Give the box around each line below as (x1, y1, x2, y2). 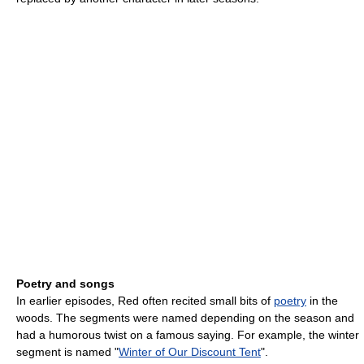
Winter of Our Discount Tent (119, 345, 261, 359)
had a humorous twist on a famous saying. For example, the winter (16, 328, 359, 342)
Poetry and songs (16, 277, 115, 291)
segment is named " (16, 345, 119, 359)
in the (306, 294, 338, 308)
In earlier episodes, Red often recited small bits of (16, 294, 274, 308)
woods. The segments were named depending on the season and (16, 311, 354, 325)
